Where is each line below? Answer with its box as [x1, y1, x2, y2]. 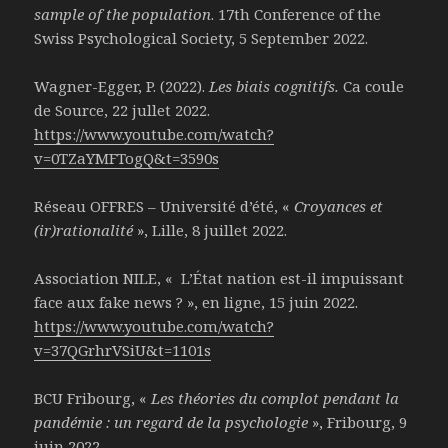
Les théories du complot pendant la [151, 388, 400, 409]
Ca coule [343, 76, 405, 97]
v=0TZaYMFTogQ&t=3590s [34, 148, 220, 169]
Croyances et [294, 196, 384, 217]
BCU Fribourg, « [34, 388, 152, 409]
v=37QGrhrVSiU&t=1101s [34, 340, 212, 361]
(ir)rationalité [34, 220, 138, 241]
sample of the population [34, 4, 212, 25]
